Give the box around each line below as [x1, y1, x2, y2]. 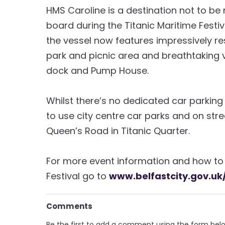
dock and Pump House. [46, 64, 149, 77]
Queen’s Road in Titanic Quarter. [46, 124, 190, 137]
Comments [46, 200, 92, 211]
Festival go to [46, 169, 109, 182]
